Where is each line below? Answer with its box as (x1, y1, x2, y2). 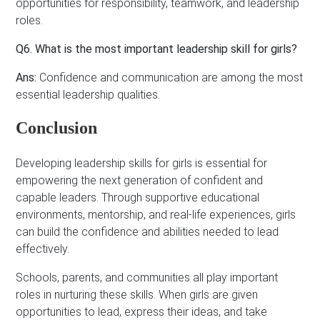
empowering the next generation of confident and (16, 173, 264, 187)
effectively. (16, 241, 70, 256)
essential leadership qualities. (16, 87, 161, 101)
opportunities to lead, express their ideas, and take (16, 304, 268, 319)
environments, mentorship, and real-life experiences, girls (16, 207, 296, 221)
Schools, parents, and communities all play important (16, 270, 279, 284)
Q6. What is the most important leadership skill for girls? (16, 41, 298, 56)
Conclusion (16, 118, 98, 137)
